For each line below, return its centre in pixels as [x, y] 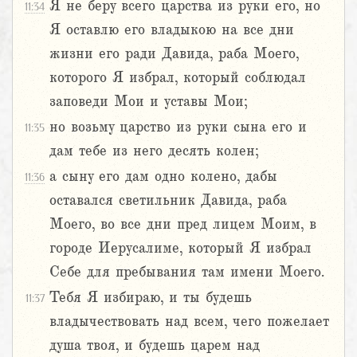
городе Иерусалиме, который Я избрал [180, 248]
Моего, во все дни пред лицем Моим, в [183, 224]
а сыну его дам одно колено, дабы [163, 177]
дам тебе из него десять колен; [154, 151]
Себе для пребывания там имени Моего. [187, 272]
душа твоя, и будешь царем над [155, 345]
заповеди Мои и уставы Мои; [149, 102]
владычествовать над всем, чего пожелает [189, 322]
